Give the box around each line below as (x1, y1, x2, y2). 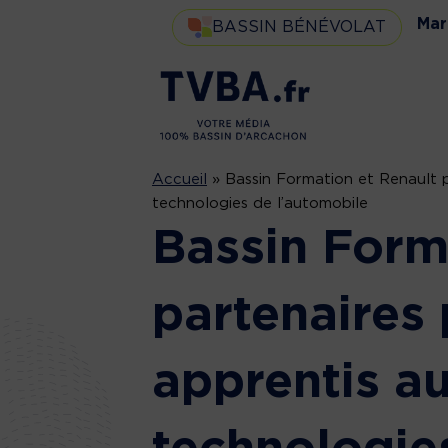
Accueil (152, 171, 207, 187)
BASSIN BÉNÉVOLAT (212, 18, 386, 35)
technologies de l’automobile (152, 195, 368, 211)
